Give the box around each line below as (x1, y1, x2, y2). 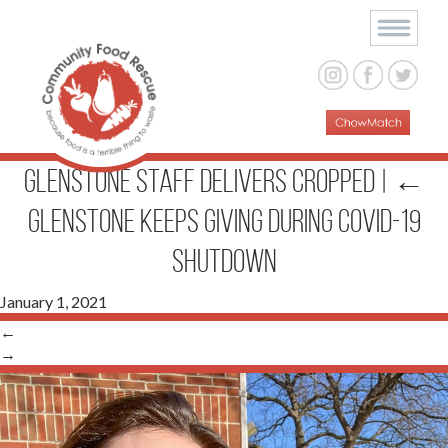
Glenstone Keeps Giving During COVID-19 (27, 204, 421, 239)
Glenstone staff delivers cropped (23, 164, 380, 199)
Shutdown (171, 244, 277, 279)
